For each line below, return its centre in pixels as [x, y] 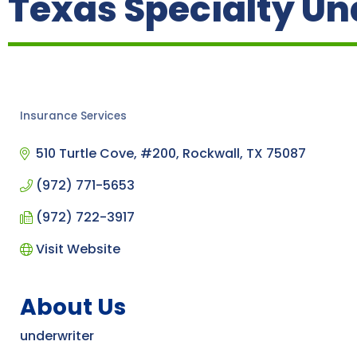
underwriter [57, 335]
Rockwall [211, 153]
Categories [65, 128]
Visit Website [78, 249]
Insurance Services [73, 116]
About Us [73, 307]
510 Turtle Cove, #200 [106, 153]
